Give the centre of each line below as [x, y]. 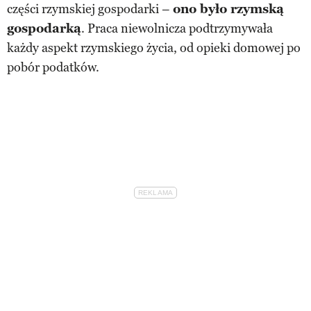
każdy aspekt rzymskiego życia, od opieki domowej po [154, 48]
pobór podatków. [53, 67]
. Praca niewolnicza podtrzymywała [177, 28]
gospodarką [44, 28]
